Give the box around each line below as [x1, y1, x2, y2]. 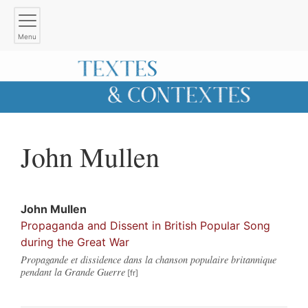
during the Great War [21, 234, 129, 249]
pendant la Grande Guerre [21, 265, 125, 278]
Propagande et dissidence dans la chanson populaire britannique [21, 252, 276, 266]
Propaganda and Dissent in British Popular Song [21, 218, 270, 232]
